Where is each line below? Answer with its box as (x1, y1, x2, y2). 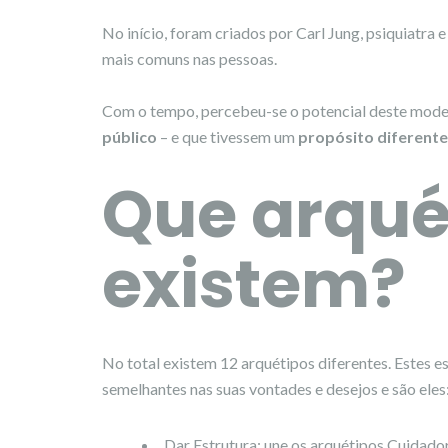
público (102, 126, 157, 146)
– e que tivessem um (157, 126, 298, 146)
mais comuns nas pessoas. (102, 48, 277, 68)
